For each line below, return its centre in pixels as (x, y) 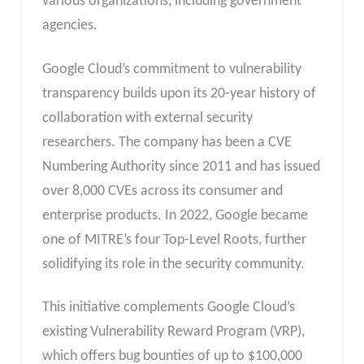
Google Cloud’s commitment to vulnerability (171, 69)
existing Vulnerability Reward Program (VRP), (173, 332)
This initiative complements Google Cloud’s (168, 308)
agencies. (69, 26)
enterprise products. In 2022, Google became (175, 215)
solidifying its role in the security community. (173, 264)
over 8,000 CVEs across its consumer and (162, 191)
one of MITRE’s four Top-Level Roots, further (174, 240)
